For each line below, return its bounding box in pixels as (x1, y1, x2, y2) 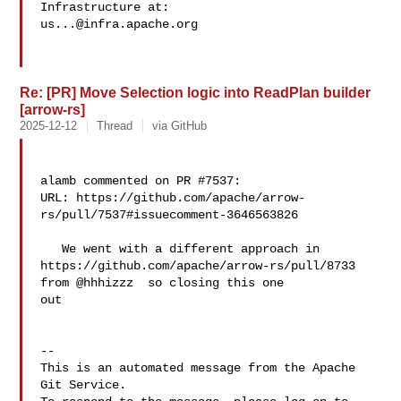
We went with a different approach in (40, 242, 63, 256)
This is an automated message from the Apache (40, 361, 356, 375)
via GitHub (152, 119, 208, 132)
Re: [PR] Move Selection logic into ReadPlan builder (20, 84, 371, 100)
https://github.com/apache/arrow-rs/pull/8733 (40, 259, 356, 273)
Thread (97, 119, 133, 132)
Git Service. (40, 378, 127, 392)
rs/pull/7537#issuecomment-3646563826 (40, 208, 299, 222)
